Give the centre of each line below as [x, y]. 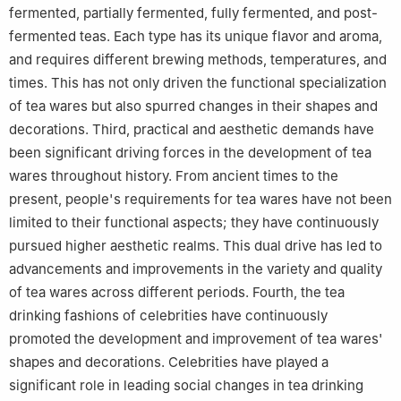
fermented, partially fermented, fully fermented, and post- [193, 13]
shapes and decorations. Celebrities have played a [169, 363]
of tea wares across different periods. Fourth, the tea [177, 293]
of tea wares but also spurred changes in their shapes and [193, 107]
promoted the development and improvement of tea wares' [196, 339]
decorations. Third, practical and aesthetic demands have [192, 130]
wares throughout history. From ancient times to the [174, 176]
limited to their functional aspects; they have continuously [194, 223]
